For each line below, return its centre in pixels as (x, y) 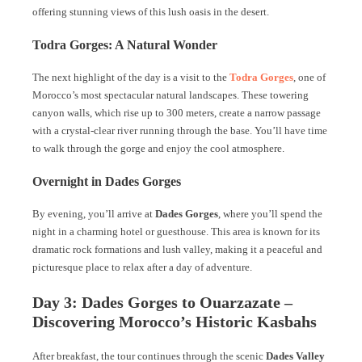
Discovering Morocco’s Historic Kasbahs (175, 322)
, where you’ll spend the (270, 214)
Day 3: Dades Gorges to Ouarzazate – (162, 302)
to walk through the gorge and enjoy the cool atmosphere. (158, 148)
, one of (309, 77)
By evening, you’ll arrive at (94, 214)
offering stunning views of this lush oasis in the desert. (151, 12)
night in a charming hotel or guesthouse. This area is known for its (176, 232)
